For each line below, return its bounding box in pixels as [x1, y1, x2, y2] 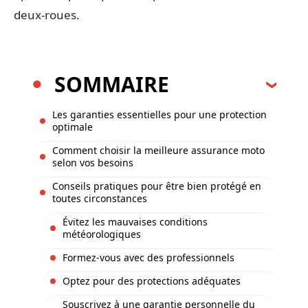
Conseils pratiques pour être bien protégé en [52, 179, 261, 192]
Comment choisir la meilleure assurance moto [52, 143, 265, 157]
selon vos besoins [52, 155, 133, 169]
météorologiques [63, 227, 141, 241]
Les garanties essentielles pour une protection [52, 107, 267, 121]
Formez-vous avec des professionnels [63, 250, 234, 264]
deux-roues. [14, 7, 80, 23]
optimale [52, 120, 93, 133]
